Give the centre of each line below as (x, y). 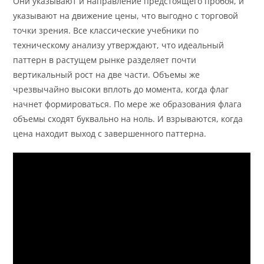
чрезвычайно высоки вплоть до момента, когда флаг (121, 90)
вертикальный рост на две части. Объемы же (107, 75)
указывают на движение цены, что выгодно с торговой (126, 16)
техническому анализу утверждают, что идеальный (119, 45)
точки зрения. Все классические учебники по (106, 31)
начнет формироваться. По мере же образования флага (128, 104)
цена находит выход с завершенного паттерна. (110, 134)
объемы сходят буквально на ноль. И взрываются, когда (128, 119)
